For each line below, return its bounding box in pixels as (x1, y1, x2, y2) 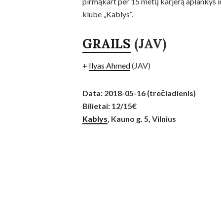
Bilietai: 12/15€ (82, 101, 137, 110)
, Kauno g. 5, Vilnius (108, 113, 176, 123)
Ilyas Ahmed (89, 60, 130, 70)
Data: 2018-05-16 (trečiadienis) (82, 88, 196, 98)
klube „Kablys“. (82, 9, 133, 19)
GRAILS (82, 35, 131, 52)
